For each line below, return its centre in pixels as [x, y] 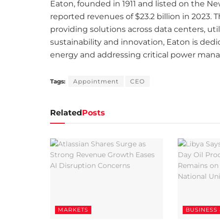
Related [66, 112]
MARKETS [73, 210]
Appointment [96, 81]
